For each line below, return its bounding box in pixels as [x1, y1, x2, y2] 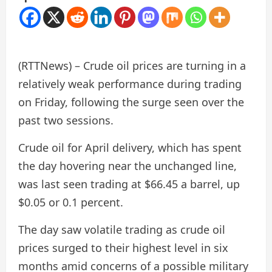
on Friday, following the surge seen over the [18, 95, 244, 109]
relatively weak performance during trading [18, 76, 242, 91]
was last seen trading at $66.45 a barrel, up [18, 177, 240, 191]
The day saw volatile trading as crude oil [18, 222, 225, 237]
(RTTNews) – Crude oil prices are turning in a [18, 58, 246, 73]
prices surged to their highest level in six [18, 240, 228, 255]
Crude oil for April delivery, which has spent [18, 140, 242, 155]
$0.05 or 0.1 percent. [18, 195, 123, 209]
